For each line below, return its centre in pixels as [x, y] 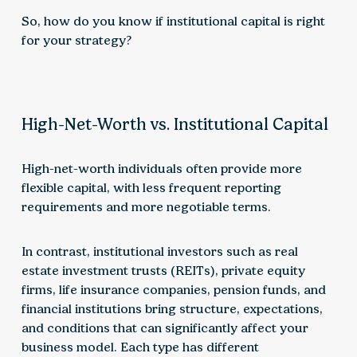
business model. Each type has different [140, 347]
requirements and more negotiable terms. [146, 207]
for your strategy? [76, 41]
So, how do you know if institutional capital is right [173, 22]
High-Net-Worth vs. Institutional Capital [175, 124]
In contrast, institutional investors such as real [159, 252]
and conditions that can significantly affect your [165, 328]
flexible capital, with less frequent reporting [151, 188]
